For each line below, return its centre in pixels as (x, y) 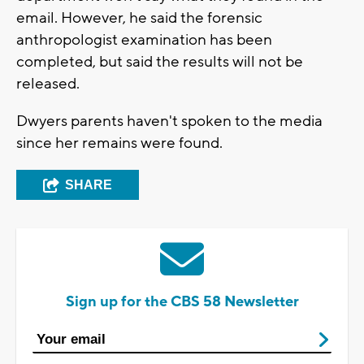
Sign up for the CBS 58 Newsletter (182, 302)
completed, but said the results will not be (160, 62)
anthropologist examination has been (144, 40)
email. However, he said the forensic (139, 18)
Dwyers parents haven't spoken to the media (169, 121)
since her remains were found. (119, 143)
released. (48, 84)
